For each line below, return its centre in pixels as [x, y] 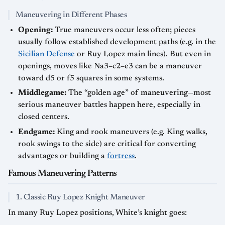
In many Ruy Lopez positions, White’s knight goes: [97, 213]
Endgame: [36, 132]
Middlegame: [42, 93]
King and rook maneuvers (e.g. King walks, [131, 132]
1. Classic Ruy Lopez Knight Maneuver [80, 197]
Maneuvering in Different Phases [71, 15]
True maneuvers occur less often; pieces [124, 30]
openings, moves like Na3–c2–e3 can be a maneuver [110, 66]
